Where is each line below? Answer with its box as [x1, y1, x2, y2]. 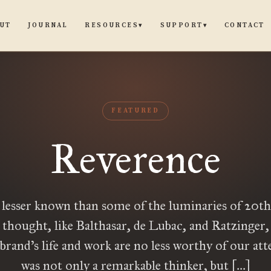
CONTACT [224, 21, 265, 30]
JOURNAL [28, 21, 68, 30]
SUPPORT [160, 21, 203, 30]
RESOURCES [85, 21, 139, 30]
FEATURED [111, 106, 160, 115]
